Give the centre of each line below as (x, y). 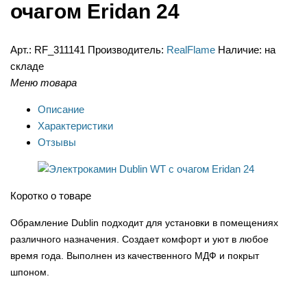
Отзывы (57, 143)
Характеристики (75, 126)
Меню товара (44, 83)
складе (27, 66)
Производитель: (126, 50)
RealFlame (191, 50)
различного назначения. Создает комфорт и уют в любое (139, 240)
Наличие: (240, 50)
